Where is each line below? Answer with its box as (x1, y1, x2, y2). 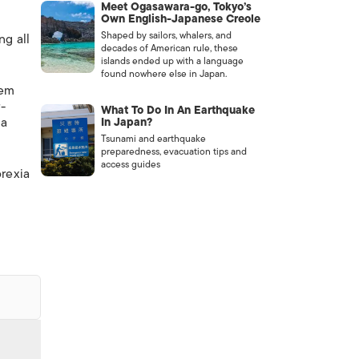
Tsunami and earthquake (100, 131, 206, 147)
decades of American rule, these (100, 40, 238, 56)
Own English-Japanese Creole (100, 10, 260, 28)
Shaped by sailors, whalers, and (100, 27, 232, 43)
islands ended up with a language (100, 53, 244, 69)
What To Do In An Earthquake (100, 101, 255, 119)
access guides (100, 156, 160, 172)
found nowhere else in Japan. (100, 66, 227, 82)
